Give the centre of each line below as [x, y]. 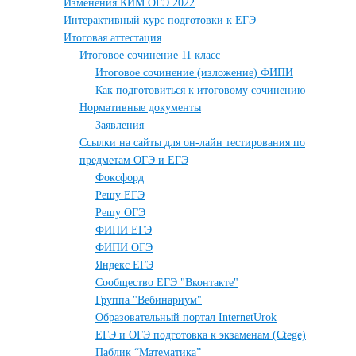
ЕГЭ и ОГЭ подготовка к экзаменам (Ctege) [201, 335]
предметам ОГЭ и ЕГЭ [134, 160]
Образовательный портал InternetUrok [186, 317]
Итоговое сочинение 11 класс [150, 55]
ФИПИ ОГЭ [124, 248]
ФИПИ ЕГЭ [124, 230]
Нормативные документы [140, 108]
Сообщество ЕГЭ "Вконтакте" [167, 282]
